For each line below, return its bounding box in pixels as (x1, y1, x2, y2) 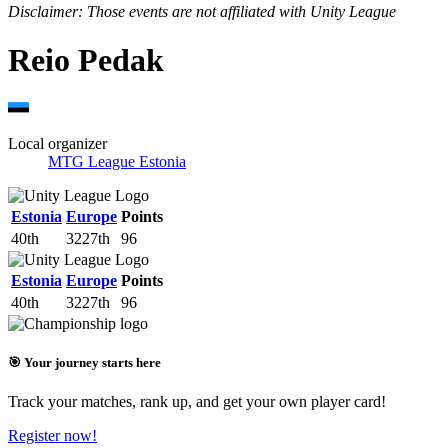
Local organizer (8, 134, 107, 152)
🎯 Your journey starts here (8, 355, 161, 371)
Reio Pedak (8, 42, 164, 79)
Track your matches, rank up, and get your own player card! (8, 393, 386, 411)
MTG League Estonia (48, 152, 186, 170)
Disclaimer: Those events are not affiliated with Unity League (8, 3, 396, 20)
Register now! (8, 427, 97, 445)
